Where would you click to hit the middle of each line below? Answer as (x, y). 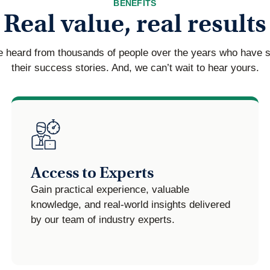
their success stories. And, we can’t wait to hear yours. (135, 68)
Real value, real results (135, 24)
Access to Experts (93, 173)
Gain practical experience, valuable (110, 190)
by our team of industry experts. (103, 220)
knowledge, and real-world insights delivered (131, 205)
